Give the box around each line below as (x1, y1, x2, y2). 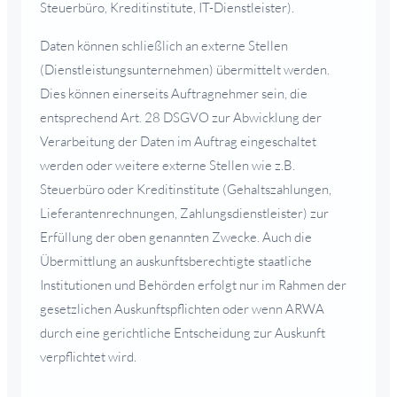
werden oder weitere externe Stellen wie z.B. (40, 156, 295, 174)
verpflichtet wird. (40, 347, 136, 365)
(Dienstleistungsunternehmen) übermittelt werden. (40, 60, 330, 78)
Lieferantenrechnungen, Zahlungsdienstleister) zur (40, 204, 329, 222)
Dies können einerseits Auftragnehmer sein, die (40, 84, 307, 102)
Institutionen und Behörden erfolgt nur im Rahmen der (40, 276, 346, 293)
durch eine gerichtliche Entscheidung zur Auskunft (40, 323, 325, 341)
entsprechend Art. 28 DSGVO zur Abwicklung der (40, 108, 322, 126)
